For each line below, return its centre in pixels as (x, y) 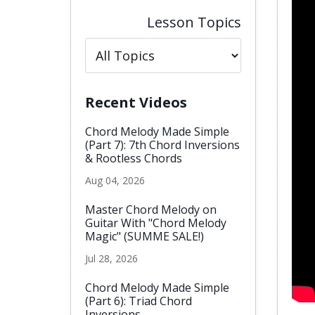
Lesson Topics (194, 22)
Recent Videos (136, 103)
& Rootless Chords (134, 159)
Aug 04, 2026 (115, 181)
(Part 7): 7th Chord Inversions (162, 145)
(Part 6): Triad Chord (139, 301)
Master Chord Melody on (151, 210)
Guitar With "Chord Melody (156, 223)
